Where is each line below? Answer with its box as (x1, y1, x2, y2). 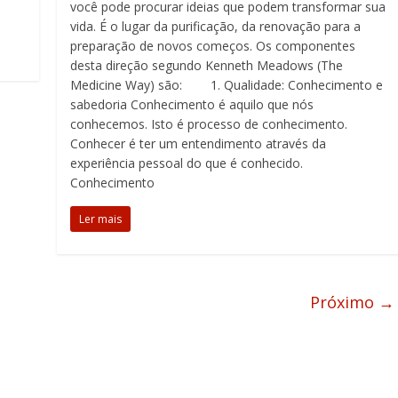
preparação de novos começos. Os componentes (70, 37, 356, 54)
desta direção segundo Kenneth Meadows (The (70, 57, 344, 74)
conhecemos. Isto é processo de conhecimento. (70, 115, 348, 132)
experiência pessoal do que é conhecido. (70, 155, 304, 171)
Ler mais (79, 211, 123, 227)
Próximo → (310, 291, 394, 313)
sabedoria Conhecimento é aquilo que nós (70, 96, 314, 113)
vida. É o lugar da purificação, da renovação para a (70, 18, 362, 35)
